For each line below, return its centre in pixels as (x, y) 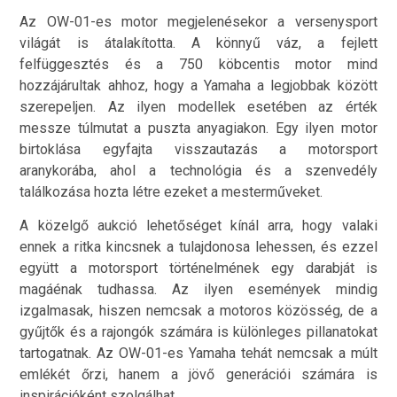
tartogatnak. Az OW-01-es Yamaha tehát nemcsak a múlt (198, 354)
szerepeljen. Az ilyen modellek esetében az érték (198, 106)
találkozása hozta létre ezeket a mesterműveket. (171, 191)
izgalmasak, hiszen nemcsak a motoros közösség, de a (198, 311)
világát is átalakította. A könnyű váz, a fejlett (198, 43)
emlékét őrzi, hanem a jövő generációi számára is (198, 375)
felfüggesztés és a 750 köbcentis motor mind (198, 64)
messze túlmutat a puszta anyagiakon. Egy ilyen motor (198, 128)
